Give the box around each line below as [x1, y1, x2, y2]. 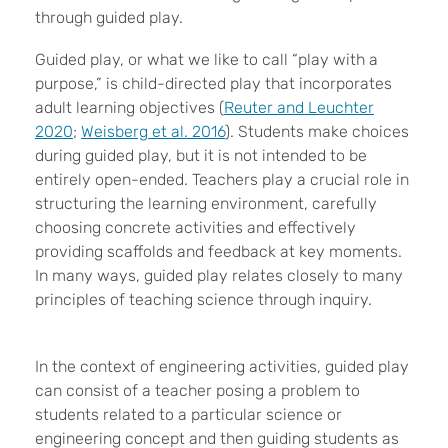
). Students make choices [225, 122, 409, 141]
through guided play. [35, 8, 183, 27]
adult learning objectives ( [35, 98, 224, 117]
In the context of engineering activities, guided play [35, 357, 409, 376]
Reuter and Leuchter [224, 98, 374, 117]
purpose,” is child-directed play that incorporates [35, 74, 392, 93]
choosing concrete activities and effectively [35, 218, 356, 237]
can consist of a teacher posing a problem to [35, 381, 360, 400]
